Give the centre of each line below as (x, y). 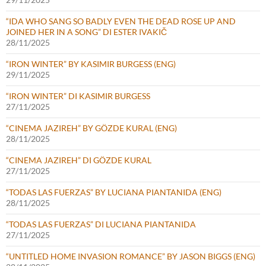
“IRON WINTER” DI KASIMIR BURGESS (78, 96)
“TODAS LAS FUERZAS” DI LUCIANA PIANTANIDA (101, 224)
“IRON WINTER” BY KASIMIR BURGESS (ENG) (91, 64)
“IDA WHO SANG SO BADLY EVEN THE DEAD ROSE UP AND (121, 21)
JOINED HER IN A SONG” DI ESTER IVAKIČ (86, 32)
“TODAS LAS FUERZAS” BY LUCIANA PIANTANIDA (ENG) (114, 192)
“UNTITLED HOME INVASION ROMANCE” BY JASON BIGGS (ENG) (131, 256)
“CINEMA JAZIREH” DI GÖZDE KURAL (79, 160)
